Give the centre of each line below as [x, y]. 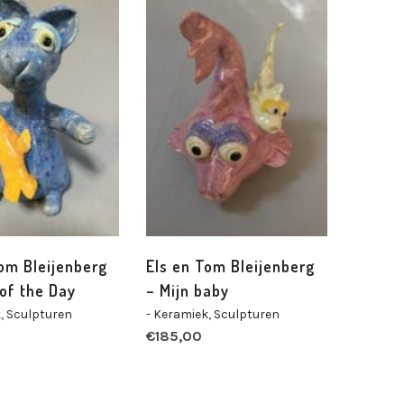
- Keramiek [178, 314]
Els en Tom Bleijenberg [231, 266]
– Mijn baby [188, 290]
